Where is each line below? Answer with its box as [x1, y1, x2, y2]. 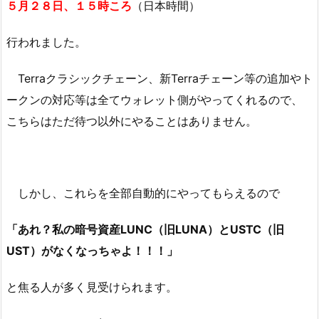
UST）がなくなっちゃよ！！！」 [6, 243, 178, 258]
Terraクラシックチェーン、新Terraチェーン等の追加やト [6, 70, 313, 85]
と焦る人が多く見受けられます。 [6, 279, 177, 294]
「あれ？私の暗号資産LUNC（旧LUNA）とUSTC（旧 [6, 221, 284, 236]
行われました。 [6, 34, 86, 49]
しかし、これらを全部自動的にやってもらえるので [6, 186, 280, 201]
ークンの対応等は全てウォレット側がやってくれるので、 [6, 92, 303, 107]
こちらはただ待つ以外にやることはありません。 [6, 113, 257, 128]
